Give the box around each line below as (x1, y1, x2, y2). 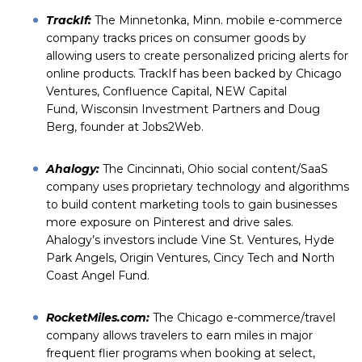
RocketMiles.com (46, 310, 146, 325)
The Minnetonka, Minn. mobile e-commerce (95, 13, 343, 27)
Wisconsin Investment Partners (81, 102, 260, 116)
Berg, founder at (46, 120, 142, 134)
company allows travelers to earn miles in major (46, 328, 313, 343)
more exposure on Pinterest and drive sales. (46, 215, 293, 229)
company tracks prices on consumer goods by (46, 31, 306, 45)
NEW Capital (215, 84, 287, 99)
